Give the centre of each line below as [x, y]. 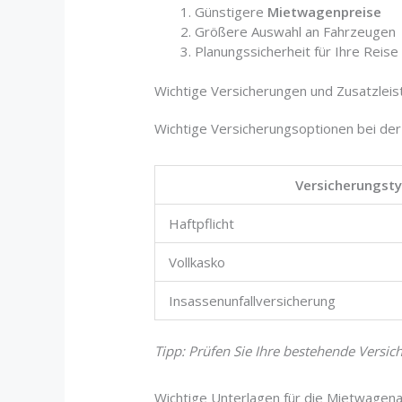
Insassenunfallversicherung [253, 301]
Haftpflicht [202, 224]
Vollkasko [197, 262]
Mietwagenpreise [325, 11]
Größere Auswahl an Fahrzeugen [296, 31]
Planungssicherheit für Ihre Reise [297, 51]
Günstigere [232, 11]
